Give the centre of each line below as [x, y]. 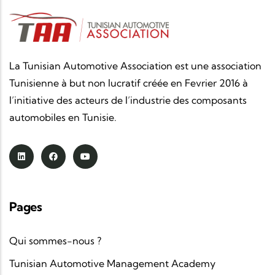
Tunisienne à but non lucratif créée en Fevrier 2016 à [129, 83]
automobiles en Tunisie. [63, 117]
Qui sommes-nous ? [55, 240]
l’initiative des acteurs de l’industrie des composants [128, 100]
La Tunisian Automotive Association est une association [135, 65]
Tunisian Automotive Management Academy [112, 263]
